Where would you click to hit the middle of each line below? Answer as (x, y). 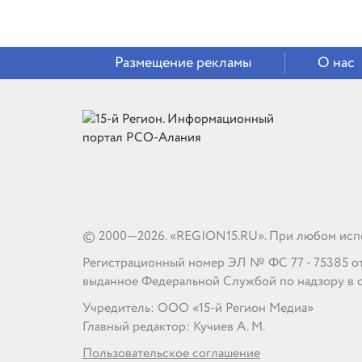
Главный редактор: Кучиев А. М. (174, 327)
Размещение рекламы (183, 63)
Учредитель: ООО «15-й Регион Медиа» (198, 309)
